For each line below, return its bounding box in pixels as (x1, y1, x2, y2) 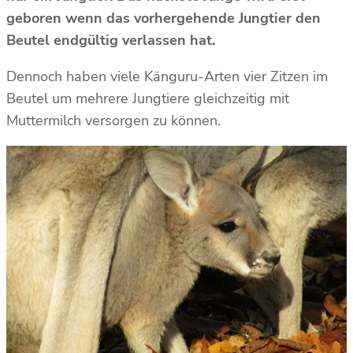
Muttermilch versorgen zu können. (6, 111, 225, 131)
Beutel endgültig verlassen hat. (6, 31, 215, 50)
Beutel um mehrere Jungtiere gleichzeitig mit (6, 89, 289, 109)
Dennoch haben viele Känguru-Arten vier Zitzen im (6, 67, 328, 87)
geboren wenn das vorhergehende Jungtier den (6, 9, 321, 28)
